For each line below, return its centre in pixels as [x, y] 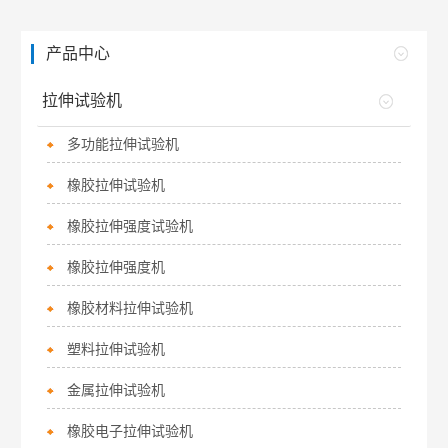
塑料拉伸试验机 [116, 349]
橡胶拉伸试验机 [116, 185]
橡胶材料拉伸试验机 [130, 308]
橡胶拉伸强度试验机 [130, 226]
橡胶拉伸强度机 [116, 267]
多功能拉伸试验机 [123, 144]
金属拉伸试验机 [116, 390]
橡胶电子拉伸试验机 [130, 431]
